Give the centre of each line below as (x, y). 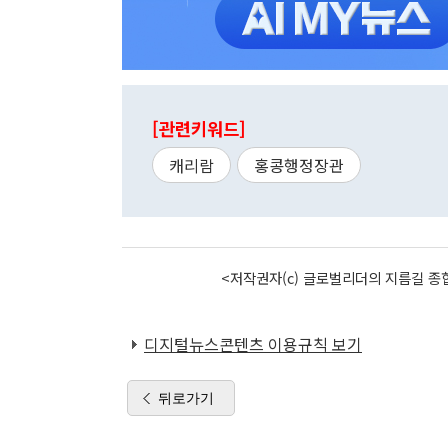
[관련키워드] (199, 129)
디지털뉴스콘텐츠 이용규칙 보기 (253, 344)
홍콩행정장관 (299, 165)
